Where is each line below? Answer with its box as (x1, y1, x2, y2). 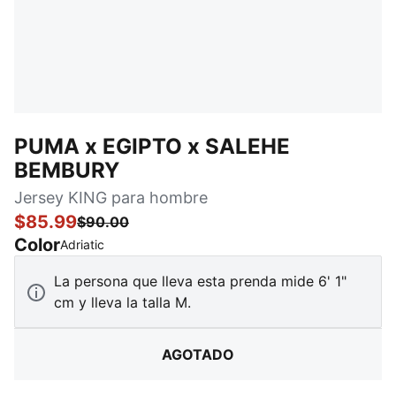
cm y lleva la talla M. (54, 293, 191, 311)
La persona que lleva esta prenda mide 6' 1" (54, 272, 346, 290)
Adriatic (60, 237, 104, 252)
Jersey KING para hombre (14, 188, 208, 207)
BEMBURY (14, 157, 119, 183)
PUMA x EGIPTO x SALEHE (14, 133, 290, 159)
